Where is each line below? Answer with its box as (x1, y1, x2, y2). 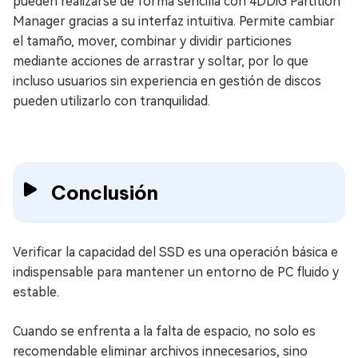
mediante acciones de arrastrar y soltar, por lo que (13, 53, 308, 69)
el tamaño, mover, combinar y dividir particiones (13, 33, 292, 49)
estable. (13, 284, 59, 300)
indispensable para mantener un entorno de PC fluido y (13, 264, 339, 280)
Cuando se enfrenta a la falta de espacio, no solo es (13, 323, 316, 339)
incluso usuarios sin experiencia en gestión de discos (13, 73, 321, 89)
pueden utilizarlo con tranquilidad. (13, 93, 210, 109)
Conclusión (51, 180, 158, 205)
